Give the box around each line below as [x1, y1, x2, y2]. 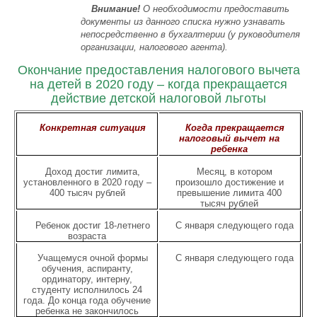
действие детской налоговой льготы [51, 91, 266, 105]
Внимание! [91, 4, 141, 14]
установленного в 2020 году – [23, 177, 151, 188]
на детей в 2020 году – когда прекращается [30, 77, 287, 91]
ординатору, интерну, [42, 274, 132, 284]
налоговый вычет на [179, 133, 280, 144]
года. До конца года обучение [23, 295, 151, 306]
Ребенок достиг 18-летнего [35, 220, 150, 231]
